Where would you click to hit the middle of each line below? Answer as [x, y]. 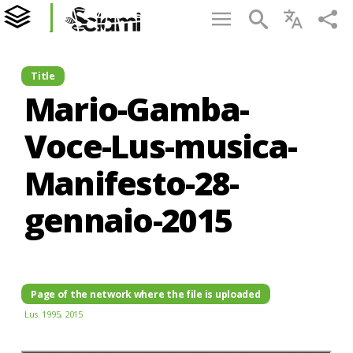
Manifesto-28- [131, 183]
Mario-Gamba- [136, 109]
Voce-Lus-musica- [160, 146]
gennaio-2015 [128, 220]
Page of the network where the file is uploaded [146, 294]
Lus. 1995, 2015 [53, 314]
